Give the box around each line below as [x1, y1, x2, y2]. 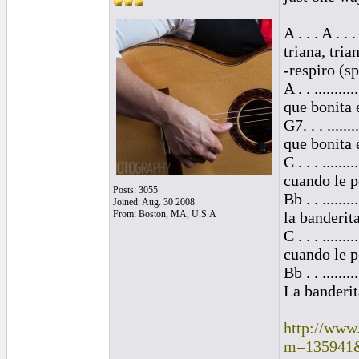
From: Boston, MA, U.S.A [113, 208, 216, 220]
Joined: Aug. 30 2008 [113, 196, 195, 208]
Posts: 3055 [113, 184, 158, 196]
